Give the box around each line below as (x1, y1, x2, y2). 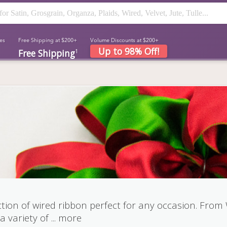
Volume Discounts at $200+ (90, 37, 159, 44)
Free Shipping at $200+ (18, 37, 77, 44)
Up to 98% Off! (98, 45, 159, 57)
